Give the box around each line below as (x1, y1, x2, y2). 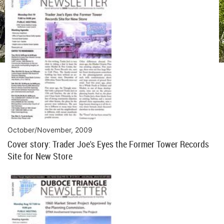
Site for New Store (7, 150, 72, 162)
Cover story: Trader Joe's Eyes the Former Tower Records (7, 138, 209, 150)
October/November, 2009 (7, 125, 92, 134)
